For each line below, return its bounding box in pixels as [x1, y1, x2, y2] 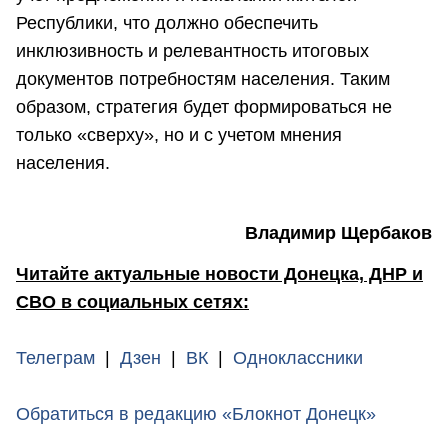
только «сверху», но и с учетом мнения [16, 125, 342, 146]
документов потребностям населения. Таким [16, 69, 390, 90]
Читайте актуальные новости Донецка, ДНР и [16, 263, 423, 284]
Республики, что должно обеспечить [16, 13, 318, 34]
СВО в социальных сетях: [16, 291, 249, 312]
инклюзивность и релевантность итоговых [16, 41, 369, 62]
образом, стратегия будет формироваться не [16, 97, 392, 118]
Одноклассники [233, 347, 363, 368]
